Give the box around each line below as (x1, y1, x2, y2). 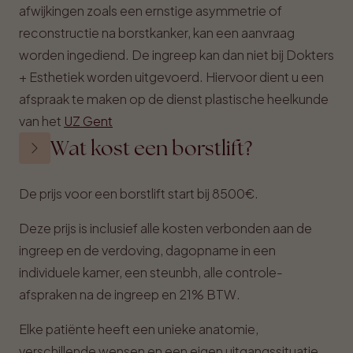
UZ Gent (64, 113, 113, 129)
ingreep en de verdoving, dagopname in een (19, 242, 276, 258)
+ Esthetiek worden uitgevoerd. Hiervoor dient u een (19, 69, 324, 85)
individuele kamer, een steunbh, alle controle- (19, 264, 283, 281)
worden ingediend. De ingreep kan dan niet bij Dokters (19, 46, 334, 63)
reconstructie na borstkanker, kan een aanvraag (19, 24, 295, 41)
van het (19, 113, 64, 129)
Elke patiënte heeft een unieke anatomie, (19, 321, 258, 337)
